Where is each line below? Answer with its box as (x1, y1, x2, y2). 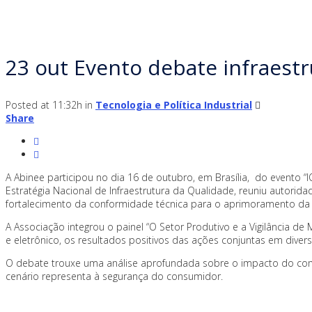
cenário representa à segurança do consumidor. (6, 270, 223, 283)
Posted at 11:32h (6, 98, 82, 112)
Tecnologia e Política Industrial (95, 98, 252, 112)
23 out (6, 52, 68, 81)
